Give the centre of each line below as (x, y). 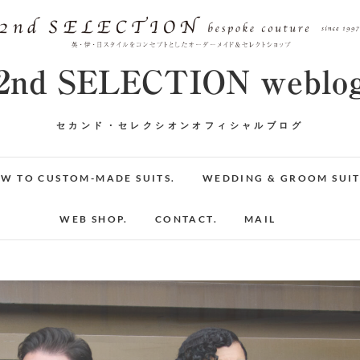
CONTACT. (186, 219)
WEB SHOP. (94, 219)
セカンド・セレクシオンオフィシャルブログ (180, 125)
